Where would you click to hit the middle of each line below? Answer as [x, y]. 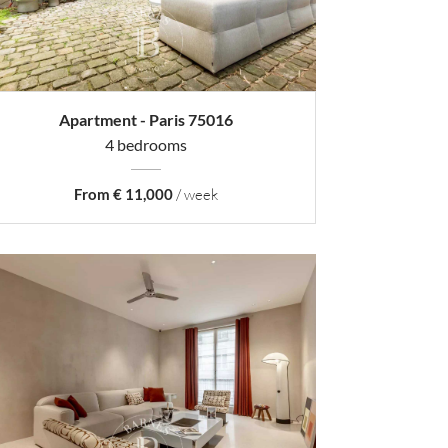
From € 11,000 [123, 194]
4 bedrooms [146, 145]
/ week [195, 195]
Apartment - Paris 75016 [146, 120]
